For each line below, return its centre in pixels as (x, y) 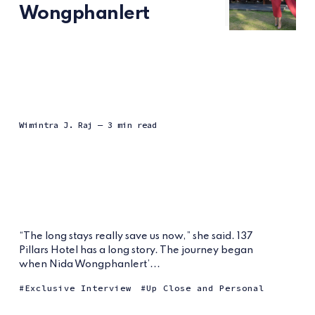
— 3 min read (127, 125)
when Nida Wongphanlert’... (89, 265)
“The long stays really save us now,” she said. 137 (136, 237)
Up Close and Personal (205, 288)
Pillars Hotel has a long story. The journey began (136, 251)
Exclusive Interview (78, 288)
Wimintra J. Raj (56, 125)
